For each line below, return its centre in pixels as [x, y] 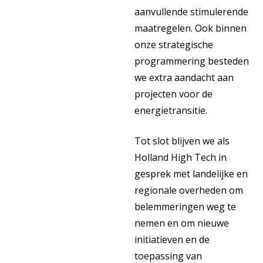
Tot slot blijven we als [182, 141]
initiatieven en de [172, 240]
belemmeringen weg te [185, 207]
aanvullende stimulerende [191, 12]
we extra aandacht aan [184, 77]
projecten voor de [173, 94]
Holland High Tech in [181, 157]
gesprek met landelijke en [191, 174]
